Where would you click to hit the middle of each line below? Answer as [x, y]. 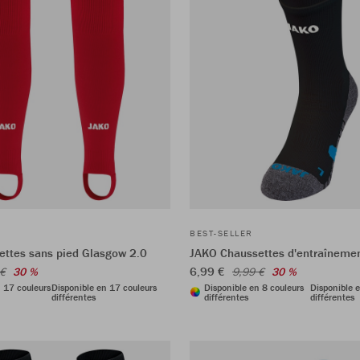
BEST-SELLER [221, 233]
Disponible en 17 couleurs [104, 287]
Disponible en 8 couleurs [254, 287]
